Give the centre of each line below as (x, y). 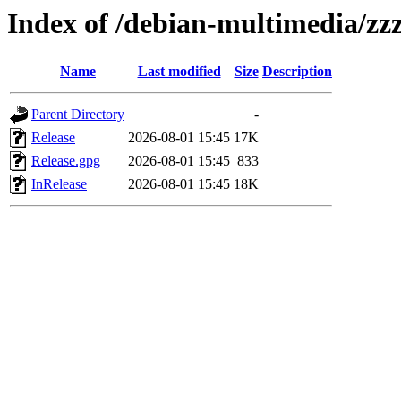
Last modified (179, 72)
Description (297, 72)
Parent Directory (78, 115)
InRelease (59, 184)
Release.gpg (66, 161)
